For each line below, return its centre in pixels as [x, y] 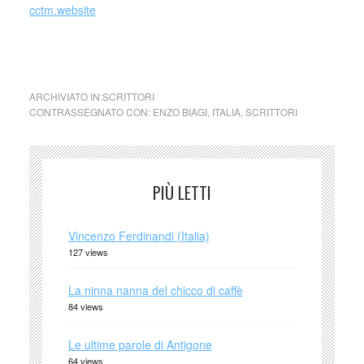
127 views [88, 252]
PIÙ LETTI [182, 193]
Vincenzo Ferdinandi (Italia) [139, 236]
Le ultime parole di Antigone [140, 344]
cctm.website [62, 10]
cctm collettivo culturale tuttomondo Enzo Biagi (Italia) [166, 49]
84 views [85, 306]
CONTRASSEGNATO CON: [91, 112]
